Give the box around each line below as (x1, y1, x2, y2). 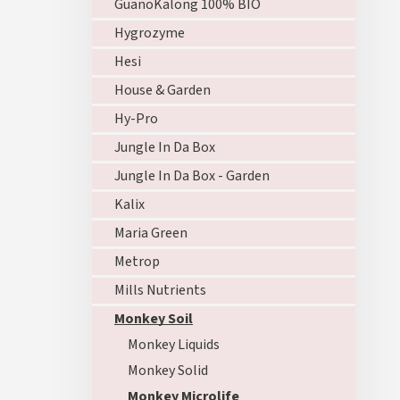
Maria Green (114, 223, 187, 243)
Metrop (114, 252, 160, 271)
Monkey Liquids (128, 335, 220, 354)
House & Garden (114, 80, 211, 100)
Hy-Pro (114, 109, 158, 129)
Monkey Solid (128, 361, 208, 380)
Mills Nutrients (114, 280, 206, 300)
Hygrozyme (114, 23, 185, 43)
